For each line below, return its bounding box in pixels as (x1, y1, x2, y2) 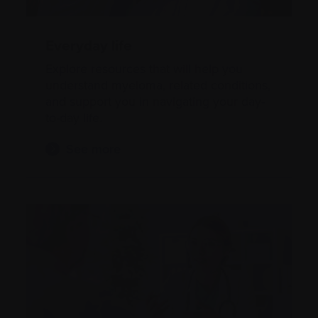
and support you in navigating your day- (45, 92, 265, 111)
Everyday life (45, 34, 132, 57)
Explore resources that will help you (45, 60, 243, 79)
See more (66, 140, 121, 158)
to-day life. (45, 109, 102, 128)
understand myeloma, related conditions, (45, 76, 270, 95)
